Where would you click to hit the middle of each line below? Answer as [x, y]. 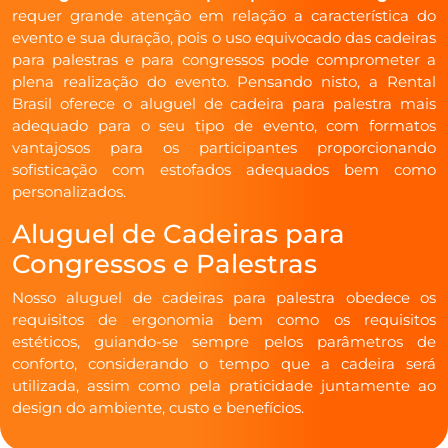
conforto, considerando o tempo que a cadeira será [224, 363]
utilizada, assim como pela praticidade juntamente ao [224, 385]
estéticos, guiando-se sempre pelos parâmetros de [224, 341]
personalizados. [69, 191]
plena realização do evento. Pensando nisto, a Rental [224, 81]
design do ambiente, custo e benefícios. [158, 407]
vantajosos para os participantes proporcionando [224, 147]
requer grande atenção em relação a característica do [224, 15]
